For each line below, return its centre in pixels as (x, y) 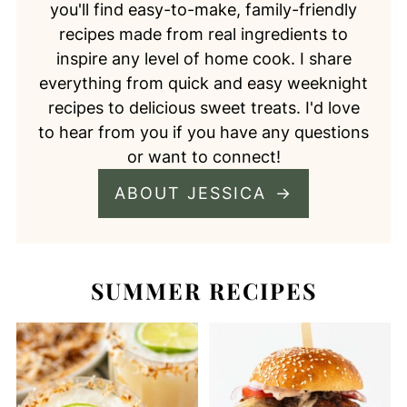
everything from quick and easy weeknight (203, 83)
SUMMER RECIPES (203, 290)
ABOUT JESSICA (193, 193)
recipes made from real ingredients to (203, 34)
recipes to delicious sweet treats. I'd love (203, 107)
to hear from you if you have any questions (203, 132)
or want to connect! (203, 156)
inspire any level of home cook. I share (203, 58)
